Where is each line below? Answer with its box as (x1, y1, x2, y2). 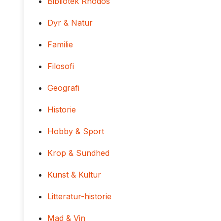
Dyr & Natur (47, 18, 93, 28)
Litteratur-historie (47, 191, 111, 201)
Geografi (47, 83, 79, 93)
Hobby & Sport (47, 126, 104, 136)
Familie (47, 39, 73, 49)
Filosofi (47, 61, 74, 71)
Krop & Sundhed (47, 148, 110, 158)
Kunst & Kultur (47, 170, 101, 180)
